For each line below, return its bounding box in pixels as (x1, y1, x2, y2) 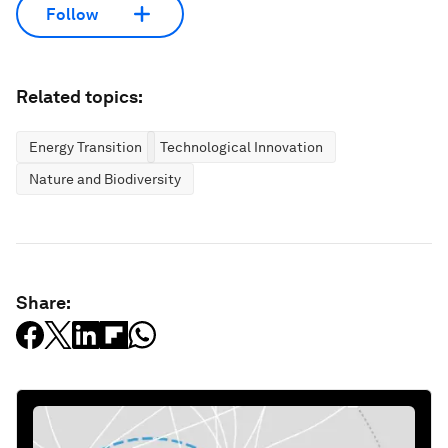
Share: (16, 292, 71, 314)
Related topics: (16, 86, 143, 108)
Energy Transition (29, 139, 142, 156)
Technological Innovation (160, 139, 323, 156)
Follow (46, 4, 98, 24)
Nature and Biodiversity (29, 171, 181, 188)
